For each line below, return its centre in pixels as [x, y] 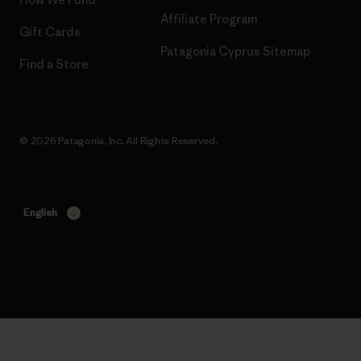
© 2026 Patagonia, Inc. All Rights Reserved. [118, 140]
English [40, 212]
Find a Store [54, 64]
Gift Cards [50, 31]
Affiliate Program [209, 19]
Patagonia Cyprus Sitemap [235, 51]
